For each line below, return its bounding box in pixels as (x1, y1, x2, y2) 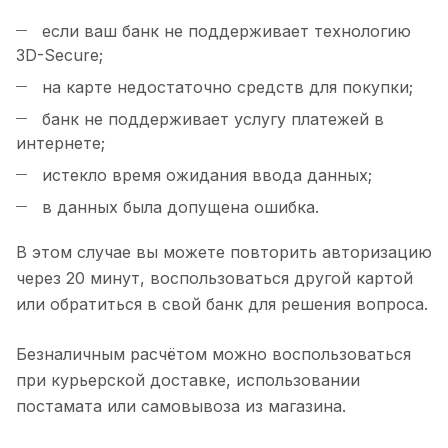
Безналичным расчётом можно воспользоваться (16, 344, 411, 364)
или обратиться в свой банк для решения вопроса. (16, 294, 428, 314)
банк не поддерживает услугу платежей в (37, 109, 384, 129)
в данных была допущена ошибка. (37, 197, 319, 217)
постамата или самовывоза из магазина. (16, 396, 346, 416)
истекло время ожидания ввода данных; (37, 165, 372, 185)
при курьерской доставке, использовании (16, 370, 360, 390)
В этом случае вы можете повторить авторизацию (16, 242, 432, 262)
